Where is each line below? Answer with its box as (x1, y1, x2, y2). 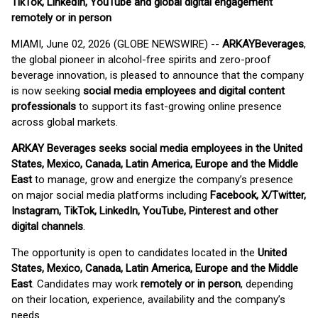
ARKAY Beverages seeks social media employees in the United (11, 142, 302, 155)
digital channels (11, 220, 83, 233)
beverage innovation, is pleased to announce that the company (11, 69, 304, 82)
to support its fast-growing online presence (76, 100, 282, 113)
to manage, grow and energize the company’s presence (32, 173, 293, 186)
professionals (11, 100, 76, 113)
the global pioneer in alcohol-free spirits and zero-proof (11, 53, 271, 66)
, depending (241, 278, 293, 290)
